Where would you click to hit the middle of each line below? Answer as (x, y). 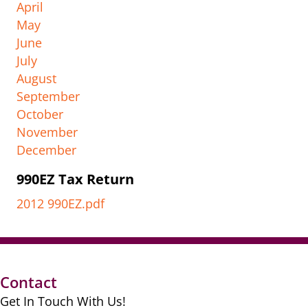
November (47, 132)
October (40, 114)
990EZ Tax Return (75, 179)
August (36, 79)
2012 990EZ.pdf (60, 204)
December (46, 150)
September (48, 97)
